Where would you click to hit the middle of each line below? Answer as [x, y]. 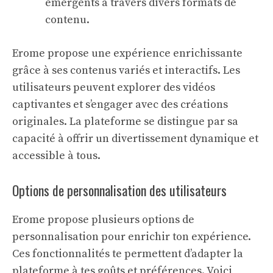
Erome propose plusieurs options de [103, 220]
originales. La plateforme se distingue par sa [125, 122]
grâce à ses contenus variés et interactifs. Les [126, 70]
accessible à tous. [56, 156]
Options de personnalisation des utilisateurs [119, 190]
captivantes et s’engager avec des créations [120, 105]
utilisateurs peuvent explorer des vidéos [114, 87]
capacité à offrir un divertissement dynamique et [135, 139]
